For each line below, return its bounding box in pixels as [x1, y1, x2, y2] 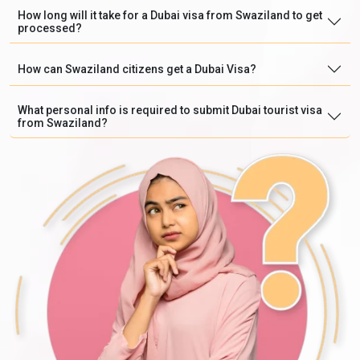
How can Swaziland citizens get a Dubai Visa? [18, 62, 256, 76]
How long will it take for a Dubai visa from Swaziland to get [18, 8, 322, 22]
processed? [18, 21, 82, 35]
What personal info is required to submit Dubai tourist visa [18, 103, 322, 117]
